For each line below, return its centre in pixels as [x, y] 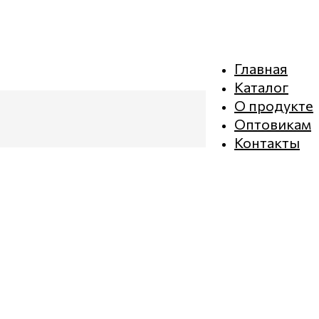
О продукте [274, 105]
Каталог [261, 87]
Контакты [267, 142]
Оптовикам [273, 124]
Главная [261, 68]
